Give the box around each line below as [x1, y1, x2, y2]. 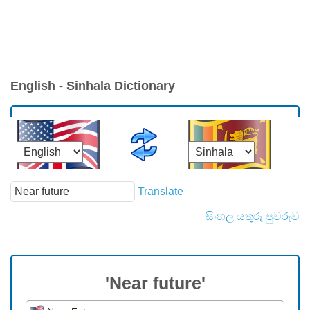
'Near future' [104, 273, 206, 293]
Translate [138, 185, 183, 197]
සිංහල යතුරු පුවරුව [206, 210, 300, 223]
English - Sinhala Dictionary [10, 79, 175, 93]
